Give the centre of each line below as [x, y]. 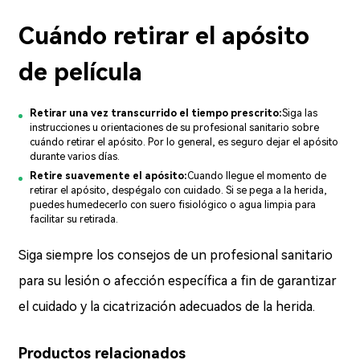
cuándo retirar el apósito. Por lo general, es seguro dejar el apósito [184, 141]
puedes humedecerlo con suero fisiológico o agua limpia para [173, 204]
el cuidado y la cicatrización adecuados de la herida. [167, 306]
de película [81, 72]
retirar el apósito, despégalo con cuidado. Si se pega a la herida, [179, 190]
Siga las [300, 112]
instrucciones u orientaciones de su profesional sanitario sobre [175, 127]
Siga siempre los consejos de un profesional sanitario [176, 255]
